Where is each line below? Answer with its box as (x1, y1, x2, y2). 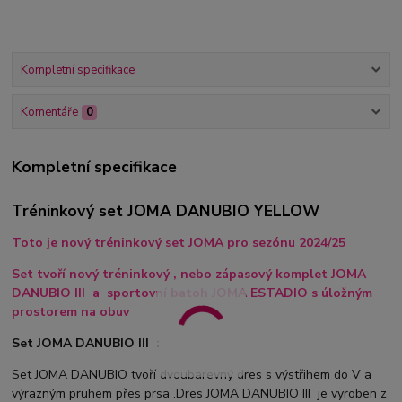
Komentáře (20, 104, 78, 121)
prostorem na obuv (12, 302, 130, 320)
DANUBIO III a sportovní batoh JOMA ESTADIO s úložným (12, 284, 373, 301)
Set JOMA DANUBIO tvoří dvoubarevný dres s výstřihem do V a (12, 365, 372, 383)
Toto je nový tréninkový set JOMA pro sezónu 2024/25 (12, 233, 346, 251)
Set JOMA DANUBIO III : (12, 334, 161, 352)
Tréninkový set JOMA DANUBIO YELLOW (12, 199, 320, 222)
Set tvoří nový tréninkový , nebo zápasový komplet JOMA (12, 265, 367, 283)
